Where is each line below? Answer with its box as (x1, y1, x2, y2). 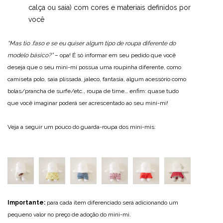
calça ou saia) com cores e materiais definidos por (28, 3, 191, 11)
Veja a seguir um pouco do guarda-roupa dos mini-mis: (7, 123, 156, 130)
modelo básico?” (7, 52, 53, 59)
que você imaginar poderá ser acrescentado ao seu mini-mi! (7, 100, 168, 107)
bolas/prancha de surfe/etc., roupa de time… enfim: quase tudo (7, 88, 179, 95)
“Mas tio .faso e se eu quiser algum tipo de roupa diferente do (7, 40, 176, 47)
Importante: (7, 199, 45, 206)
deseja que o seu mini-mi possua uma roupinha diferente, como (7, 64, 181, 71)
